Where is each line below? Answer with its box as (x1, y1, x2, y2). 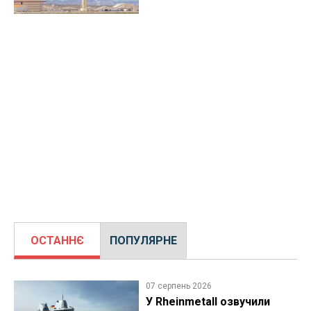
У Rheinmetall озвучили (145, 295, 270, 309)
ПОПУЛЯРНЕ (110, 234, 177, 248)
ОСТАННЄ (31, 234, 84, 248)
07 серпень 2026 (145, 281, 212, 292)
